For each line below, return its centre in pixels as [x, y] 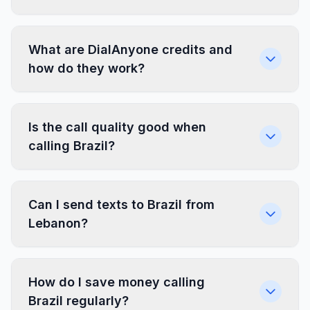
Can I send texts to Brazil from [121, 204]
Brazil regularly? [79, 301]
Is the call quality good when [117, 127]
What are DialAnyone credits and [130, 49]
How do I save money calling [117, 282]
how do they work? [86, 68]
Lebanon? [58, 223]
